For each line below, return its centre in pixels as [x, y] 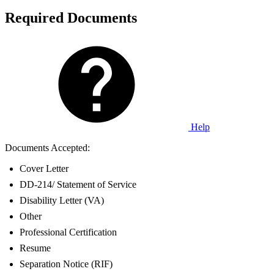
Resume [35, 248]
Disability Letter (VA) [62, 200]
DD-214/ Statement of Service [78, 184]
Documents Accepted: [47, 147]
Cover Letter [44, 168]
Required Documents [71, 17]
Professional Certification [68, 232]
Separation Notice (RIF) [66, 264]
